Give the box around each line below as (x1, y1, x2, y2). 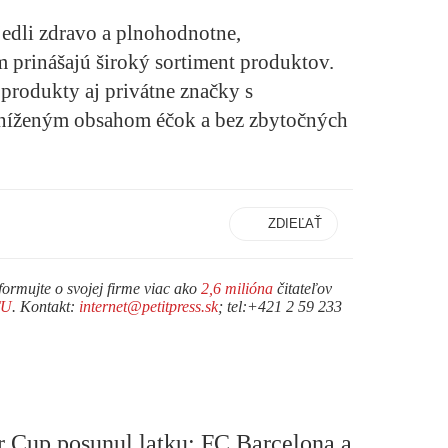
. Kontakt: (12, 297, 79, 315)
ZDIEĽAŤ (268, 215, 322, 231)
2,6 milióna (201, 279, 273, 297)
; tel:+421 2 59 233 (218, 297, 342, 315)
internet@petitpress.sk (79, 297, 218, 315)
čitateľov (273, 279, 332, 297)
